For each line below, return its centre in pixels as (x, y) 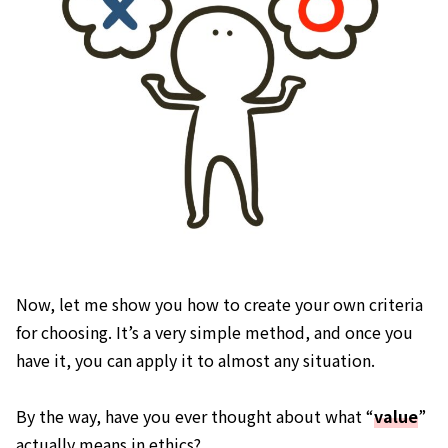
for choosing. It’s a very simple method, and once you (214, 331)
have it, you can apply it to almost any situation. (195, 359)
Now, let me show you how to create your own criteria (219, 303)
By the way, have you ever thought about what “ (195, 416)
